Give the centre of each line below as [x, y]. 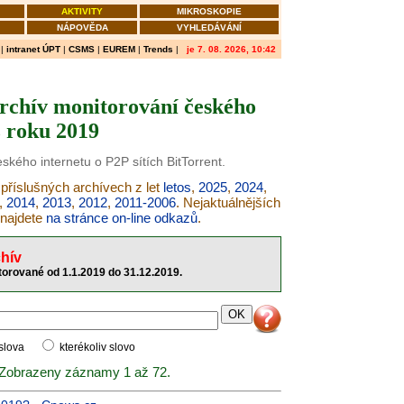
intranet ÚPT [33, 49]
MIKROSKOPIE [209, 11]
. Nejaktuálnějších [228, 202]
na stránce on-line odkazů [122, 218]
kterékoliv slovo [96, 347]
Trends [158, 49]
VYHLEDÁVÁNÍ [209, 28]
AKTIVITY [82, 11]
